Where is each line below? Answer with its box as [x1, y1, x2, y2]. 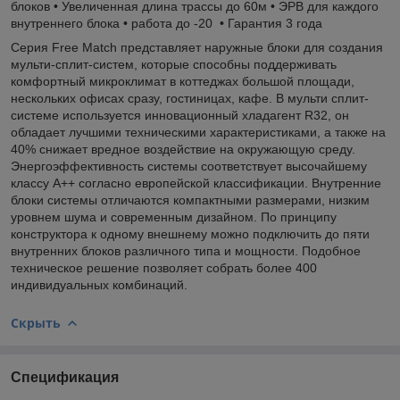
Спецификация [11, 369, 119, 385]
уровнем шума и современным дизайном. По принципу [11, 209, 337, 224]
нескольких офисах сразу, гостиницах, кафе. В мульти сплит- [11, 90, 369, 105]
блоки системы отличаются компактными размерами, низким [11, 192, 370, 207]
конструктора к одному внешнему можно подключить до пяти [11, 226, 370, 241]
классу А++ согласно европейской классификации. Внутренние [11, 175, 381, 190]
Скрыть [11, 313, 61, 331]
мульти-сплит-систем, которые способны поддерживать [11, 56, 337, 71]
